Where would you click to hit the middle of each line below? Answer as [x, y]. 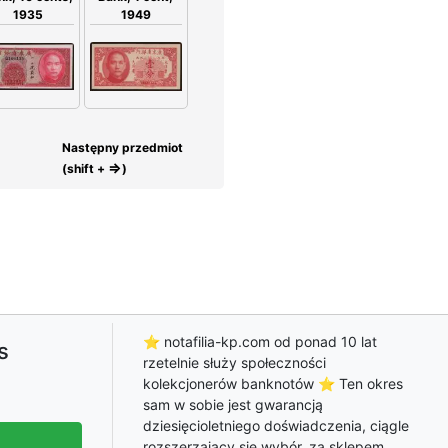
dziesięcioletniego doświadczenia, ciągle [276, 425]
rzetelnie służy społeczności [234, 362]
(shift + [85, 169]
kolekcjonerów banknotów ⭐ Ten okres [273, 383]
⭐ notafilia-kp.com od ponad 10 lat [260, 341]
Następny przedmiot [122, 148]
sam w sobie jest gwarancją [233, 404]
